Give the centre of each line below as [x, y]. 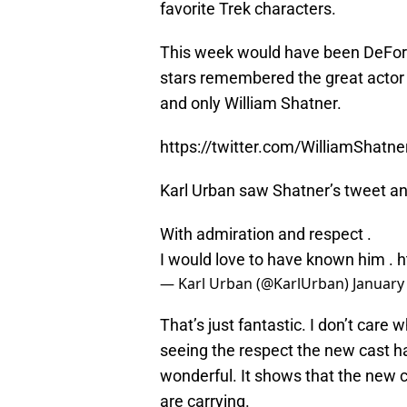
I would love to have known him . [278, 260]
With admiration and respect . [266, 234]
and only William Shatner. [251, 104]
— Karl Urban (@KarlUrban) [256, 284]
